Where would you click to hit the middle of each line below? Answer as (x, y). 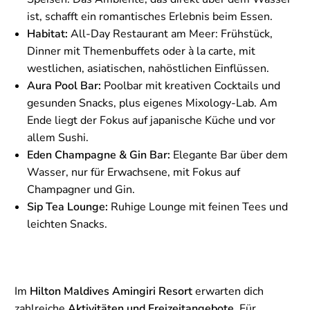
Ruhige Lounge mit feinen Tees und (198, 207)
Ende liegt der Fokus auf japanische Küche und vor (151, 121)
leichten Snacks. (67, 225)
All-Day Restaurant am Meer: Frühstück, (170, 34)
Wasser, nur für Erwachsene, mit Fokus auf (134, 173)
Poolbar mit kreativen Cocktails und (191, 86)
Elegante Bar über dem (229, 155)
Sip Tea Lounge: (67, 207)
